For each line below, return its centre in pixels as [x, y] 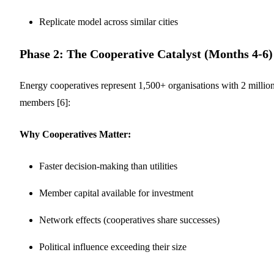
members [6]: [45, 102]
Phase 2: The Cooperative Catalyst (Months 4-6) [146, 54]
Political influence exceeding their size [113, 246]
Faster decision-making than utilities [108, 166]
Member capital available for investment [116, 193]
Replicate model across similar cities [109, 21]
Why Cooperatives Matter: [75, 134]
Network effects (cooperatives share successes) [129, 220]
